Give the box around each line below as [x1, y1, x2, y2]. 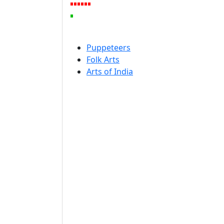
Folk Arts [86, 54, 119, 65]
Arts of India [86, 66, 133, 77]
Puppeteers [86, 42, 130, 53]
